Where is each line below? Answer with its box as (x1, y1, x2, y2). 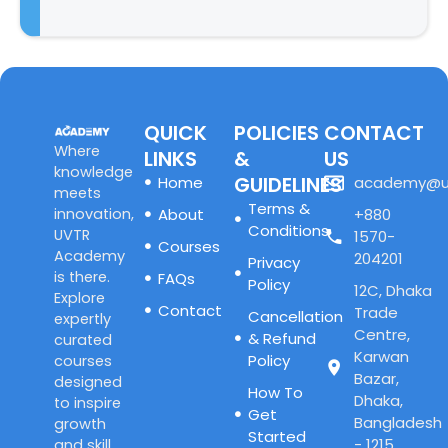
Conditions (247, 220, 329, 242)
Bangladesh (354, 412, 443, 434)
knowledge (53, 162, 133, 183)
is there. (53, 267, 110, 288)
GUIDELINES (233, 171, 342, 200)
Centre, (354, 324, 411, 346)
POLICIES (233, 119, 319, 148)
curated (53, 330, 112, 351)
